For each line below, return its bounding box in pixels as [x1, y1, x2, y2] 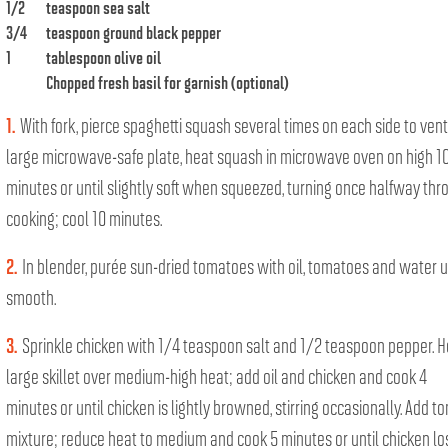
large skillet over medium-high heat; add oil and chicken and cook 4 [6, 362, 427, 388]
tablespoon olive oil [46, 45, 161, 68]
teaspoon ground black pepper [46, 20, 221, 43]
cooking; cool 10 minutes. [6, 205, 162, 231]
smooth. [6, 284, 56, 310]
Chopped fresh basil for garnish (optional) [46, 70, 289, 93]
